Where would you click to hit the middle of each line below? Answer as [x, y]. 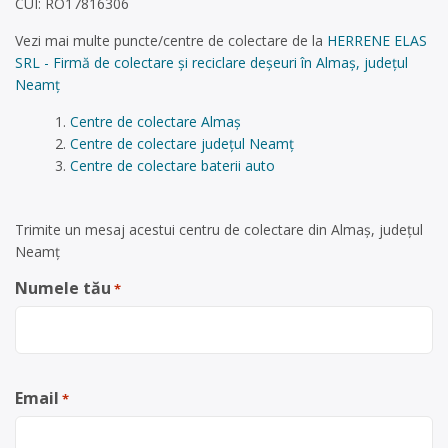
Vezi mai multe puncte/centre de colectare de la [171, 41]
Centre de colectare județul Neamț [181, 144]
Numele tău [63, 288]
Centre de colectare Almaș [155, 122]
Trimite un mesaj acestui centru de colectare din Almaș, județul [219, 230]
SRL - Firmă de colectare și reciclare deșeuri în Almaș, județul [211, 63]
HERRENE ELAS [377, 41]
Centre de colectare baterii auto [172, 166]
